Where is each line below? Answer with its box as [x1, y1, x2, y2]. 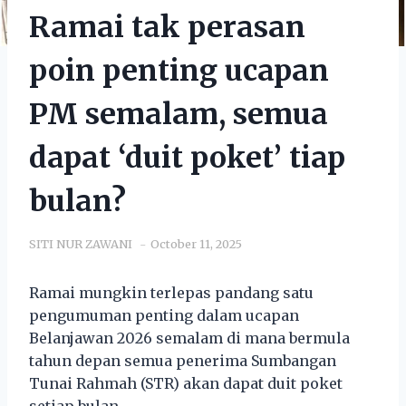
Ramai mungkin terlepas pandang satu [29, 283, 314, 302]
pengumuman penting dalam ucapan [29, 305, 299, 324]
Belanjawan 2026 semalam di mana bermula [29, 328, 350, 347]
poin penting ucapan [29, 52, 329, 89]
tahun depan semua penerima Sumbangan [29, 351, 336, 370]
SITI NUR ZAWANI [29, 236, 132, 251]
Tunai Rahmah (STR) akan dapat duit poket [29, 373, 343, 392]
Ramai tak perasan [29, 8, 305, 45]
